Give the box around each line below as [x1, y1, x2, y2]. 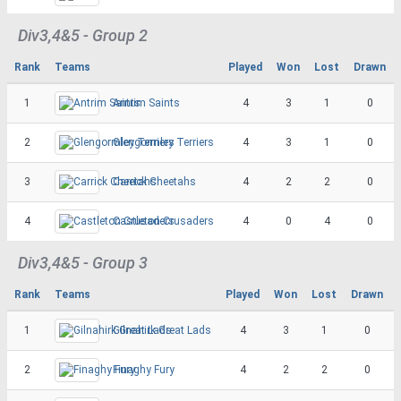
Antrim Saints [113, 96, 180, 109]
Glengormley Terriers [113, 135, 214, 149]
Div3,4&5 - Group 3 [18, 252, 148, 272]
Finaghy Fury [113, 363, 175, 376]
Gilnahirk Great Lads [113, 323, 211, 337]
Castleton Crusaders [113, 214, 214, 227]
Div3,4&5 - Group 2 [18, 25, 148, 45]
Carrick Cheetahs [113, 175, 196, 188]
